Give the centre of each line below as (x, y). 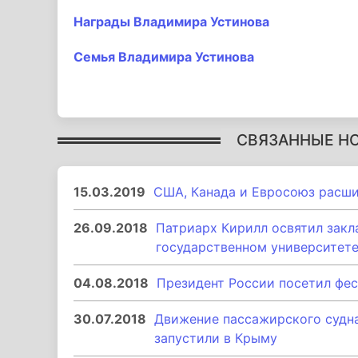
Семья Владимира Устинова (164, 57)
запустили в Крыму (216, 338)
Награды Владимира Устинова (171, 22)
